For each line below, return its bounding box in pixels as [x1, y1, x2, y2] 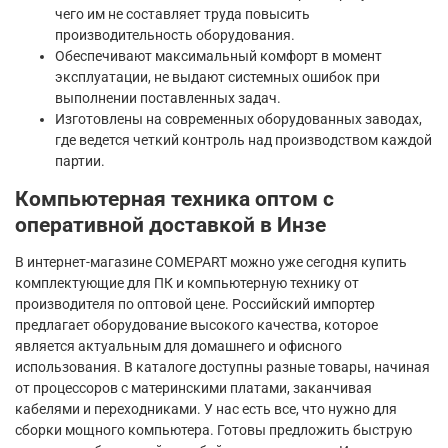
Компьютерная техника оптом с [15, 185, 334, 211]
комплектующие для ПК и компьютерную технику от [15, 274, 359, 291]
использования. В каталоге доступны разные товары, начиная [15, 358, 430, 375]
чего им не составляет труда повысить [55, 5, 310, 22]
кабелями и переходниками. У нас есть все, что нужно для [15, 400, 397, 417]
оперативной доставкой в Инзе [15, 211, 326, 237]
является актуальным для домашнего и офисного [15, 337, 342, 354]
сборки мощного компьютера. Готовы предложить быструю [15, 421, 412, 438]
